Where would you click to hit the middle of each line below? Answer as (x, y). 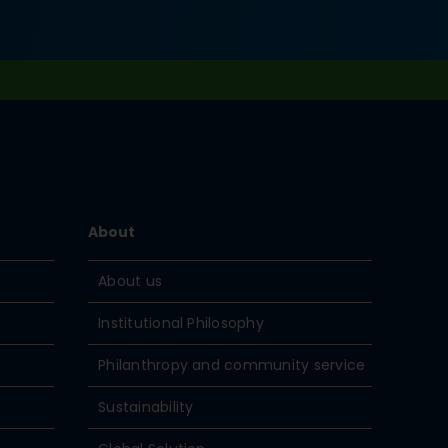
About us (130, 281)
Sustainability (146, 407)
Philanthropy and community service (232, 365)
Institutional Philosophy (181, 323)
